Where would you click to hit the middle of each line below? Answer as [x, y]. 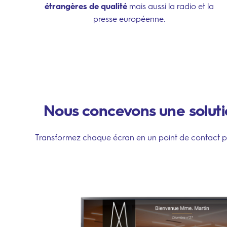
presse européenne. [129, 19]
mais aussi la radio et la [172, 6]
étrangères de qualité [87, 6]
